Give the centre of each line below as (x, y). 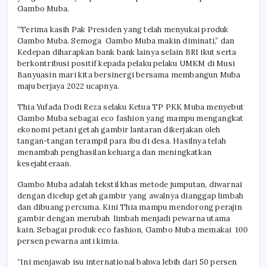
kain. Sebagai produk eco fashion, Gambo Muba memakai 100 (133, 229)
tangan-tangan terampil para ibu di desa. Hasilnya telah (122, 141)
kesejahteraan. (44, 163)
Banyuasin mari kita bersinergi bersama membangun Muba (129, 74)
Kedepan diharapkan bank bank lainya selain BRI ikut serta (128, 52)
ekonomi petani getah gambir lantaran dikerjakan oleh (119, 129)
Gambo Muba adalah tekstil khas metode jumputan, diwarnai (130, 184)
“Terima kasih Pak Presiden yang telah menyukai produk (123, 29)
